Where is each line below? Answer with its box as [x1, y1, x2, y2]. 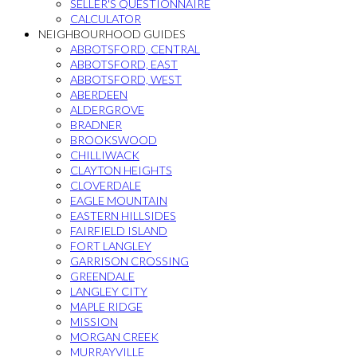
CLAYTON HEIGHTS [70, 163, 172, 177]
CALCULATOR [70, 12, 141, 25]
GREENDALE [70, 269, 135, 283]
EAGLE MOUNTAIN [70, 194, 167, 207]
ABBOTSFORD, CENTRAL [70, 42, 200, 56]
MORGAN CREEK [70, 330, 159, 343]
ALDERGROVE [70, 103, 144, 116]
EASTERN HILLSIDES [70, 209, 176, 222]
